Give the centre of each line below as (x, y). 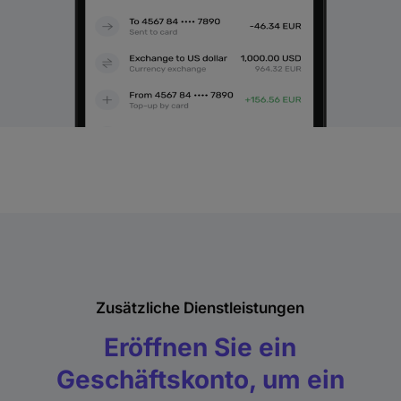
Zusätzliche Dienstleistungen (200, 307)
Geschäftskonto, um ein (200, 379)
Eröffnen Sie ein (200, 347)
